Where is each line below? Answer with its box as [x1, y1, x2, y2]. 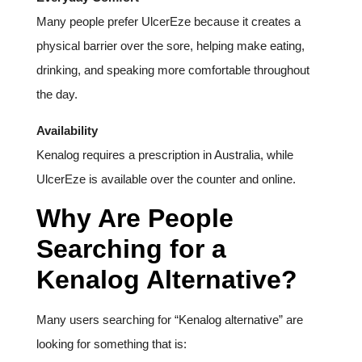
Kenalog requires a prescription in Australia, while [36, 147, 293, 162]
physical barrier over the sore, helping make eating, [36, 39, 305, 53]
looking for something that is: [36, 337, 187, 351]
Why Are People [36, 204, 234, 234]
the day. [36, 87, 78, 102]
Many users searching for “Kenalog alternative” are [36, 313, 303, 327]
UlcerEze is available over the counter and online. [36, 171, 296, 186]
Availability [36, 123, 98, 137]
